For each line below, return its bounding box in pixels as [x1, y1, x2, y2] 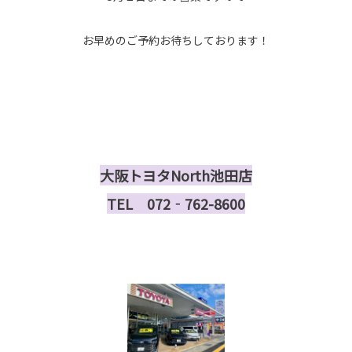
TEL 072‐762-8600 [107, 192, 245, 214]
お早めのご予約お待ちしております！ [82, 31, 269, 48]
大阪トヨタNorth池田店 [100, 164, 252, 185]
